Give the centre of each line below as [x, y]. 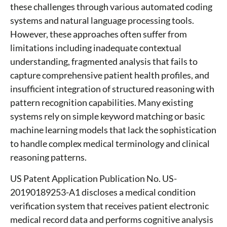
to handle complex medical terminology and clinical [110, 144]
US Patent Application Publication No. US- [93, 179]
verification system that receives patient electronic [109, 206]
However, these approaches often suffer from [99, 34]
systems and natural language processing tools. [102, 21]
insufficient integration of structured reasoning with [112, 89]
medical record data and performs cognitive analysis [112, 220]
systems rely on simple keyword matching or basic [107, 116]
